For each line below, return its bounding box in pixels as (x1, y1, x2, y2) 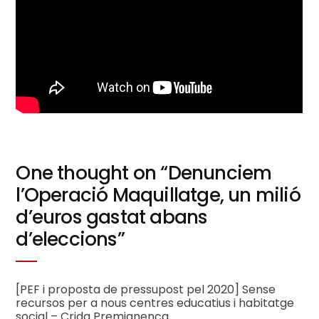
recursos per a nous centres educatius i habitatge (16, 294, 295, 311)
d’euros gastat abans (16, 203, 208, 230)
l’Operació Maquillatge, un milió (16, 181, 300, 208)
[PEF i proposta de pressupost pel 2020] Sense (16, 281, 276, 298)
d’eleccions (16, 225, 117, 252)
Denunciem (167, 159, 272, 186)
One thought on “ (16, 159, 168, 186)
